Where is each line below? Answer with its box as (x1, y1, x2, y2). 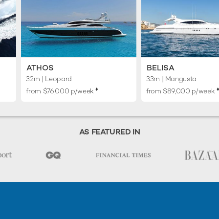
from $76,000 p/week (26, 87, 96, 96)
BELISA (146, 63, 175, 73)
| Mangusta (159, 74, 197, 84)
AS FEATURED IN (79, 127, 140, 137)
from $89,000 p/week (146, 87, 217, 96)
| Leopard (40, 74, 72, 84)
